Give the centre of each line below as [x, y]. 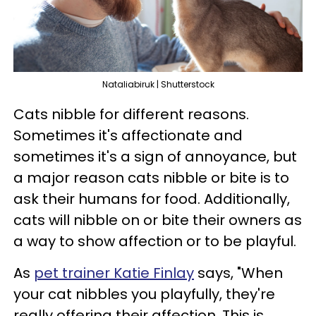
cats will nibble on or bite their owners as [158, 220]
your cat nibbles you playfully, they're [144, 294]
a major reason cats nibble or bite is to [151, 178]
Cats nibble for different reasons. [131, 114]
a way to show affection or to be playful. [155, 241]
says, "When [238, 273]
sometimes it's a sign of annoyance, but [155, 157]
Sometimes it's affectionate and [128, 135]
